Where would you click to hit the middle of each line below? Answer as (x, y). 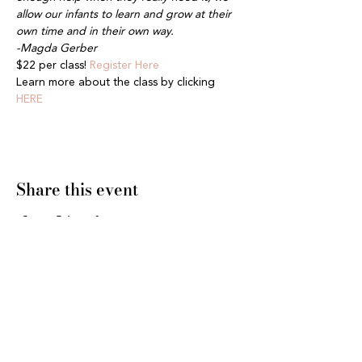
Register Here (124, 65)
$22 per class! (53, 65)
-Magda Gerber (57, 48)
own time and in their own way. (95, 32)
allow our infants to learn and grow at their (125, 15)
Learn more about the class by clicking (117, 82)
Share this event (77, 189)
